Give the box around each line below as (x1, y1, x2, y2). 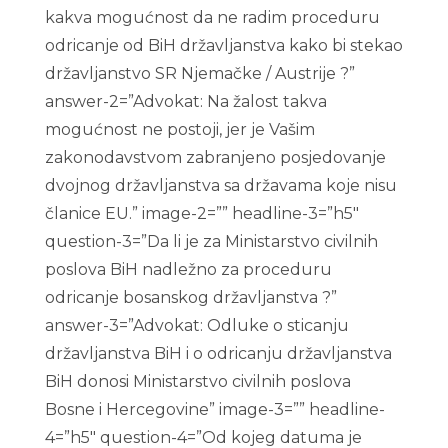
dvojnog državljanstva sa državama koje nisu (44, 176, 397, 195)
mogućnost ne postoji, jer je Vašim (44, 120, 315, 139)
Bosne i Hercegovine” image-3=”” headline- (44, 400, 385, 419)
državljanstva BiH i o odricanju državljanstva (44, 344, 392, 363)
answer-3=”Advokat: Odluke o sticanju (44, 316, 349, 335)
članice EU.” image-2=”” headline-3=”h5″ (44, 204, 359, 223)
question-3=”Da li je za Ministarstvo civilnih (44, 232, 378, 251)
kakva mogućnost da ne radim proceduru (44, 8, 380, 27)
